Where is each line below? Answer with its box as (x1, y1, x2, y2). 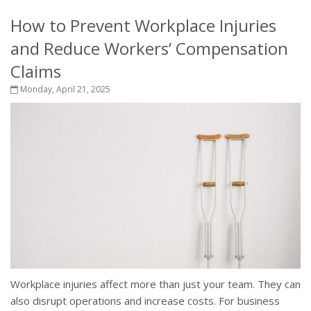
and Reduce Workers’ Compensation (10, 37, 288, 60)
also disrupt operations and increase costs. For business (10, 294, 280, 308)
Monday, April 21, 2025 (18, 83, 110, 96)
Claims (10, 60, 61, 83)
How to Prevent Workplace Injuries (10, 14, 276, 37)
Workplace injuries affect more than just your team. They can (10, 277, 301, 292)
